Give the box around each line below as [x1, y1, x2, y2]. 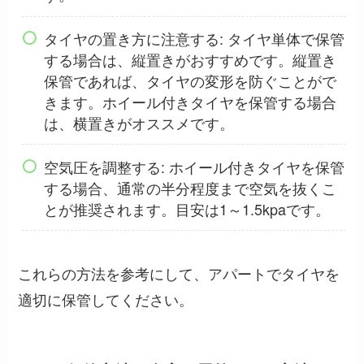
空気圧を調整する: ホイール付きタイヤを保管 [43, 155, 344, 177]
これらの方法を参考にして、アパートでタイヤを [18, 262, 340, 284]
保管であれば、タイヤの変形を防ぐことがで [43, 70, 336, 91]
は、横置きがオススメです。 [43, 112, 234, 133]
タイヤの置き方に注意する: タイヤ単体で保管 [43, 28, 344, 49]
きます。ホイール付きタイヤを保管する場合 [43, 91, 336, 112]
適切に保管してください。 [18, 288, 194, 310]
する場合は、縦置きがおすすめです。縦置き [43, 49, 336, 70]
